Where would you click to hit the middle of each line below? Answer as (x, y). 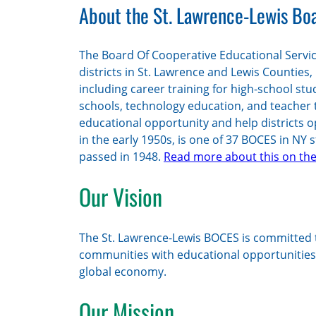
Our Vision (121, 197)
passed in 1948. (121, 156)
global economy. (123, 271)
